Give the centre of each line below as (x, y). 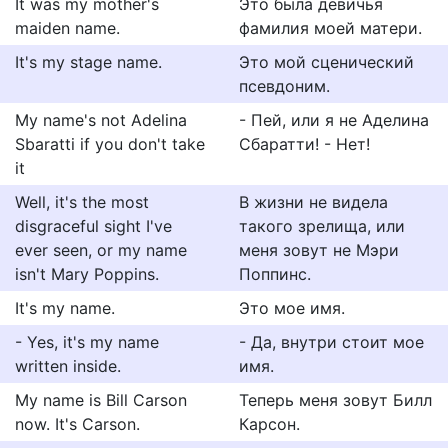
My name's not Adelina (101, 120)
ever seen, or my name (101, 250)
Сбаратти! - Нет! (304, 144)
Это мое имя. (292, 308)
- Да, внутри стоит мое (331, 342)
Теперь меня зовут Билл (335, 400)
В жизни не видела (313, 202)
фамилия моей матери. (330, 28)
